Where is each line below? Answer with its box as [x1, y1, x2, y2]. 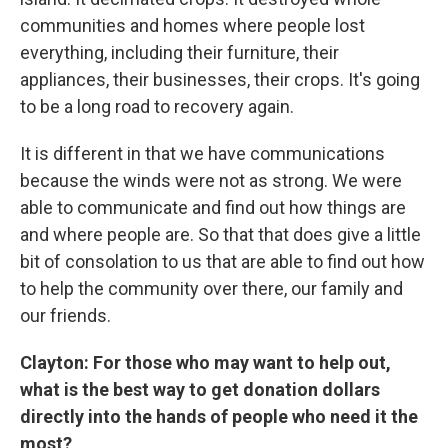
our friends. [20, 305, 111, 326]
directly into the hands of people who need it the [20, 406, 418, 427]
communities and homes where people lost [20, 15, 365, 36]
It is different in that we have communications [20, 143, 385, 164]
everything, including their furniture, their [20, 42, 339, 63]
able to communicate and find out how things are [20, 197, 406, 218]
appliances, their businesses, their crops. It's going [20, 69, 420, 90]
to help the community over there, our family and [20, 278, 403, 299]
